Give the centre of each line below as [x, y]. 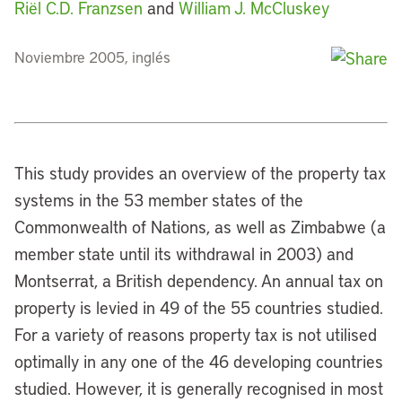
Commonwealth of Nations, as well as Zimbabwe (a [200, 227]
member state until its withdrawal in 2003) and [184, 253]
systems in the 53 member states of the [159, 200]
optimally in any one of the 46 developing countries [199, 361]
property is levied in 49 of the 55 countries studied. [199, 307]
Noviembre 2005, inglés [92, 57]
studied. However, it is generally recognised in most [199, 388]
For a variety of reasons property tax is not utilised [196, 334]
